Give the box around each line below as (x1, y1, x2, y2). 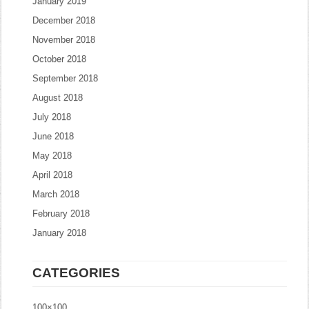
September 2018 (32, 73, 99, 83)
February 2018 (32, 208, 90, 219)
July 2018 (32, 112, 72, 122)
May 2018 (32, 150, 72, 161)
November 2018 (32, 34, 96, 45)
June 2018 (32, 131, 74, 141)
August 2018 (32, 92, 83, 103)
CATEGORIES (32, 266, 121, 280)
